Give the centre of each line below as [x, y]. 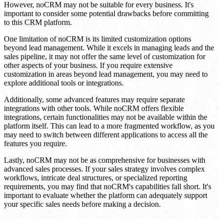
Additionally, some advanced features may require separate [94, 100]
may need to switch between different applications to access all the [106, 135]
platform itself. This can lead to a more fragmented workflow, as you [109, 126]
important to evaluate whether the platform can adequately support [106, 196]
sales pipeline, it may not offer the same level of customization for [105, 57]
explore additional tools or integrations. [64, 83]
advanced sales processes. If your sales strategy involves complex [104, 169]
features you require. [35, 144]
